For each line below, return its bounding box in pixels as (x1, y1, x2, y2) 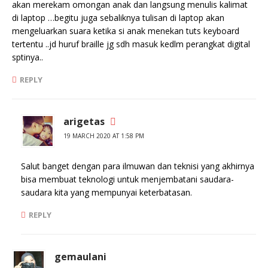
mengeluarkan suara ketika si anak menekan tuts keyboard (12, 25, 239, 36)
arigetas (63, 115, 105, 128)
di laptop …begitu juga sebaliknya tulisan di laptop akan (12, 12, 224, 23)
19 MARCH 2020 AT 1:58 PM (63, 132, 144, 140)
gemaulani (54, 250, 106, 263)
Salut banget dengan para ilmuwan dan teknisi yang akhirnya (21, 160, 254, 172)
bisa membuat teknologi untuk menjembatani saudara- (21, 173, 234, 185)
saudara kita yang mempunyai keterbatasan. (21, 187, 192, 198)
